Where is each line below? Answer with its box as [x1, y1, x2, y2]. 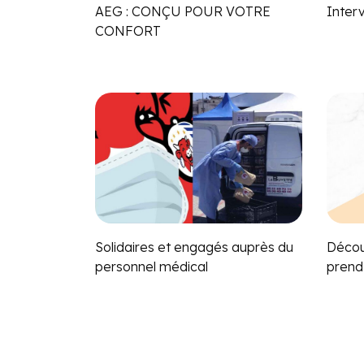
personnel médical [95, 258, 208, 275]
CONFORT [95, 22, 161, 39]
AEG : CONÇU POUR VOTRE [95, 2, 271, 19]
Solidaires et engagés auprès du [95, 238, 293, 255]
